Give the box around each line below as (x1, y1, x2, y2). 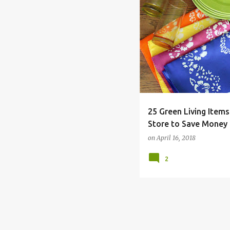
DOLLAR (175, 13, 196, 20)
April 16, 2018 (157, 134, 196, 142)
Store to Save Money (148, 119, 227, 128)
